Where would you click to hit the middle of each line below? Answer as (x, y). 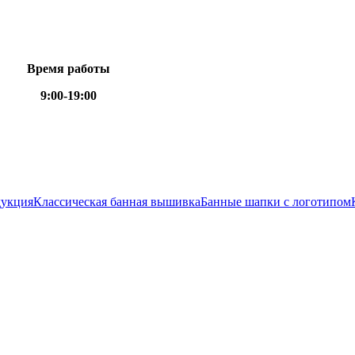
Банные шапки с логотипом (276, 202)
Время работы (69, 69)
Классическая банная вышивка (117, 202)
